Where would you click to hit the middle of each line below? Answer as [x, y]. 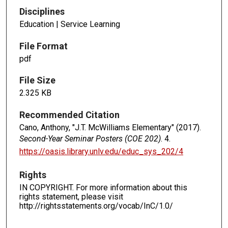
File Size [37, 80]
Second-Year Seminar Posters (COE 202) [90, 139]
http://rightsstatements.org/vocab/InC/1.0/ [96, 206]
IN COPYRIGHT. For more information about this [103, 188]
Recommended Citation [69, 115]
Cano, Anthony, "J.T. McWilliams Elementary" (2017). [110, 128]
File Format [44, 46]
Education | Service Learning [70, 24]
